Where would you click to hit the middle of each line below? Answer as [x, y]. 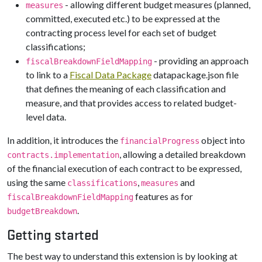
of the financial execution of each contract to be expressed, [124, 168]
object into [222, 140]
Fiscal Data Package [111, 75]
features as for [163, 196]
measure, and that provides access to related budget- [131, 103]
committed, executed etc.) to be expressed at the [123, 18]
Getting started [53, 235]
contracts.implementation [63, 155]
